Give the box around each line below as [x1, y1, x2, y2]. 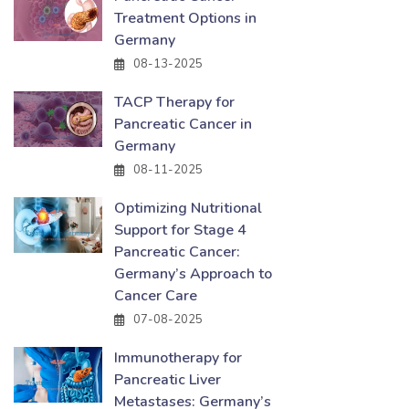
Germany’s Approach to [114, 264, 272, 284]
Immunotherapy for [114, 348, 242, 368]
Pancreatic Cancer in [114, 114, 252, 134]
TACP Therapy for [114, 92, 235, 112]
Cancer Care [114, 286, 197, 306]
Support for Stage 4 [114, 220, 246, 240]
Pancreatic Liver [114, 370, 221, 390]
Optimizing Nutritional [114, 198, 262, 218]
